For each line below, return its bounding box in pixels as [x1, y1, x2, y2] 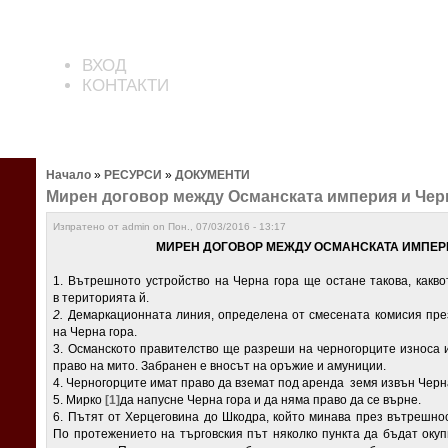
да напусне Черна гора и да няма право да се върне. [120, 393, 422, 408]
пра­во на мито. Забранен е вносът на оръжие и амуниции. [53, 359, 387, 374]
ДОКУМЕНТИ [175, 168, 251, 182]
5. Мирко [53, 393, 106, 408]
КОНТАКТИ [82, 76, 170, 96]
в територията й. [53, 291, 150, 306]
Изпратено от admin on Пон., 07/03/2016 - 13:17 [53, 221, 287, 233]
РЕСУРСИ [104, 168, 163, 182]
